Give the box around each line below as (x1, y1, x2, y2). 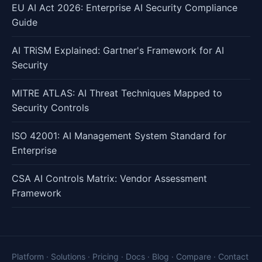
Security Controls (12, 102, 89, 113)
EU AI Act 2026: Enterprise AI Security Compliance (12, 2, 237, 13)
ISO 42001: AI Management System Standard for (12, 130, 226, 142)
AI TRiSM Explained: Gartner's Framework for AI (12, 44, 224, 56)
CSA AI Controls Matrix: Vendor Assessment (12, 173, 207, 184)
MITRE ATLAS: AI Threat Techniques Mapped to (12, 87, 222, 99)
